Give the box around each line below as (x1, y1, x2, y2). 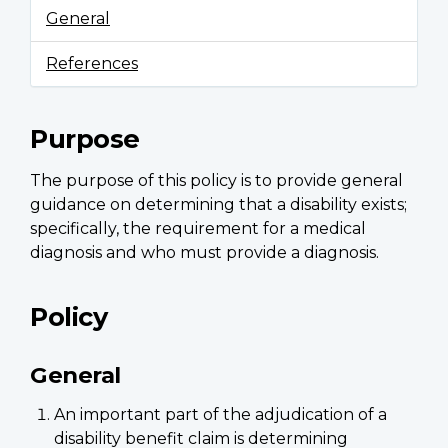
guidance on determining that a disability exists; (30, 195, 407, 215)
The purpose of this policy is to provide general (30, 171, 403, 191)
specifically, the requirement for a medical (30, 219, 366, 239)
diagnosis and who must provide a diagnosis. (30, 243, 379, 263)
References (46, 54, 138, 74)
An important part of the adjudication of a (54, 405, 387, 425)
